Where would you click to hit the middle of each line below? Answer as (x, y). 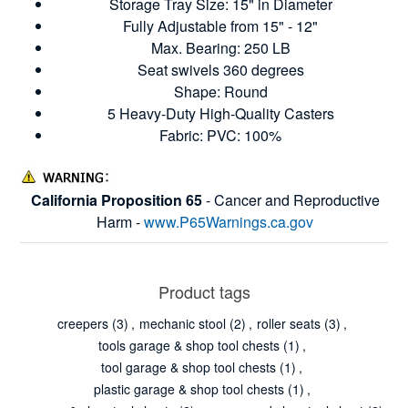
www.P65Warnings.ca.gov (229, 221)
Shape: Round (220, 91)
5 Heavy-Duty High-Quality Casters (220, 113)
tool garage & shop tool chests (189, 367)
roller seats (288, 323)
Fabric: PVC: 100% (220, 135)
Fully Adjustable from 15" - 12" (220, 25)
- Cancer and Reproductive (291, 199)
